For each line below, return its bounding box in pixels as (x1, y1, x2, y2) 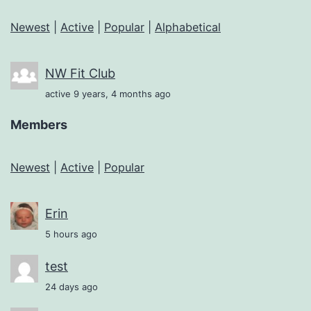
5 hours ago (45, 228, 97, 240)
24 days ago (45, 281, 98, 293)
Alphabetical (155, 19, 221, 34)
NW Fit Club (45, 65, 115, 81)
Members (10, 117, 67, 132)
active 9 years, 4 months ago (45, 87, 171, 99)
